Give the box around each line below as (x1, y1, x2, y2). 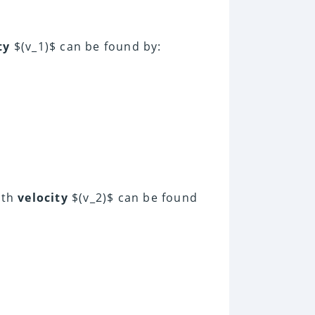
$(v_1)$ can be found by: (10, 39, 162, 55)
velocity (18, 190, 68, 206)
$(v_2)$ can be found (67, 190, 198, 206)
